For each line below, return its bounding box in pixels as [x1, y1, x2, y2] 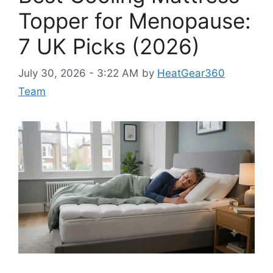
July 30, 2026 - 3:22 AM [18, 67, 138, 80]
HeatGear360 [157, 67, 225, 80]
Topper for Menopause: [18, 7, 251, 34]
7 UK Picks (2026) [18, 33, 200, 59]
